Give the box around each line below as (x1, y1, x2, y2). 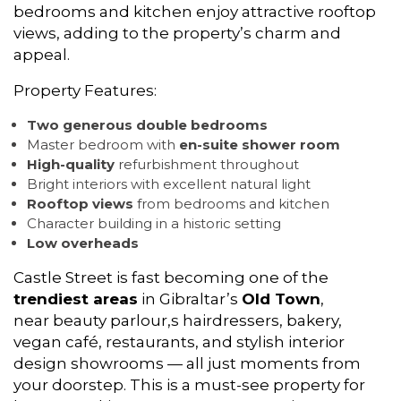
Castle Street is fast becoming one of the (13, 269, 328, 286)
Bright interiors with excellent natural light (27, 175, 311, 192)
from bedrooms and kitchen (133, 195, 329, 212)
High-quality (27, 156, 115, 173)
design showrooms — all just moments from (13, 354, 361, 372)
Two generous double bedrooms (27, 116, 268, 133)
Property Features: (13, 81, 157, 99)
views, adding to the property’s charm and (13, 24, 341, 42)
